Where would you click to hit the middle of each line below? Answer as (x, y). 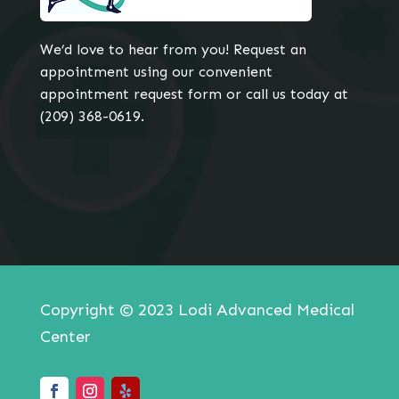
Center (65, 337)
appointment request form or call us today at (194, 94)
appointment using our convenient (156, 72)
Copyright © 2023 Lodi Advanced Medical (197, 310)
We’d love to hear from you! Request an (173, 50)
